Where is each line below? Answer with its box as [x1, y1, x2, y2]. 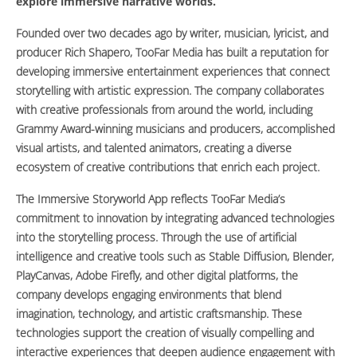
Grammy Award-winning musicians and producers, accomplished [16, 120, 335, 136]
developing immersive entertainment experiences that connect [16, 63, 330, 79]
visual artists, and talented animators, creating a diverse [16, 139, 292, 155]
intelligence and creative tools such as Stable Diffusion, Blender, [16, 248, 334, 264]
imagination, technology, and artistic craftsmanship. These [16, 305, 302, 321]
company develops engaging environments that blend [16, 286, 281, 302]
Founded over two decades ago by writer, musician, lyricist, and [16, 25, 328, 41]
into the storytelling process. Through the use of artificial [16, 229, 296, 245]
